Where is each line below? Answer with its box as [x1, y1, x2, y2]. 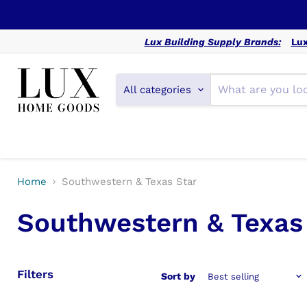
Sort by [161, 271, 195, 282]
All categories [123, 83, 192, 96]
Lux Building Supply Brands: [144, 36, 281, 47]
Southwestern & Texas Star [62, 175, 197, 188]
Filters [17, 267, 53, 281]
